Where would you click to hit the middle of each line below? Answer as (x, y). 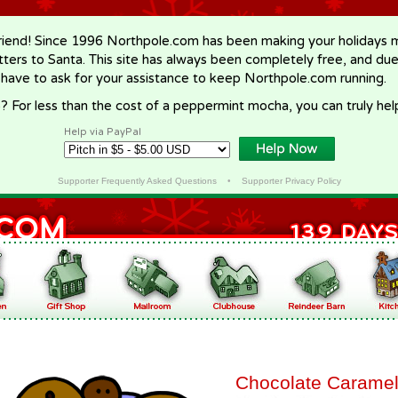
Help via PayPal (103, 132)
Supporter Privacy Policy (291, 181)
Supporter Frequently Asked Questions (137, 181)
